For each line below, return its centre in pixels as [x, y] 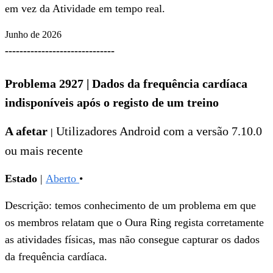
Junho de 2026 [33, 35]
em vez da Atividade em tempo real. [85, 9]
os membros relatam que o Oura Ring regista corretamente [134, 223]
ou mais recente [44, 151]
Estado [21, 179]
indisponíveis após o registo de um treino [112, 103]
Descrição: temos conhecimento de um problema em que [130, 206]
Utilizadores [85, 131]
